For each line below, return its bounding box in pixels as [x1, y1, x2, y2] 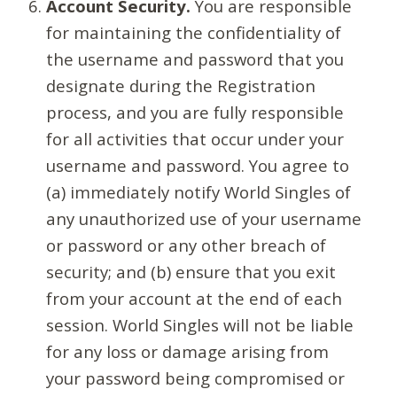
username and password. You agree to [46, 153, 350, 176]
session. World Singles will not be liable [46, 313, 354, 336]
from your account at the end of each [46, 286, 343, 309]
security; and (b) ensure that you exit [46, 260, 337, 283]
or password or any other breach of [46, 233, 327, 256]
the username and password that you [46, 47, 345, 70]
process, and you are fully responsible [46, 100, 345, 123]
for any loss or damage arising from [46, 339, 330, 362]
